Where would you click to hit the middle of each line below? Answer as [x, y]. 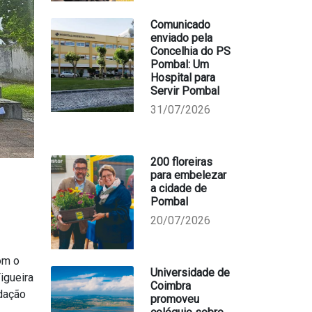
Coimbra [170, 286]
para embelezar [188, 175]
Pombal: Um [179, 64]
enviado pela [181, 38]
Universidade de [190, 273]
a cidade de [178, 188]
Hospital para [182, 78]
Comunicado [180, 25]
